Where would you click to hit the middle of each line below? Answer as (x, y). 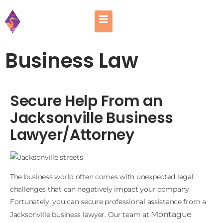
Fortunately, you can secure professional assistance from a (108, 202)
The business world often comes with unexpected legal (102, 177)
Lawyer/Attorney (72, 135)
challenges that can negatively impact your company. (100, 189)
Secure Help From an (86, 101)
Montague (171, 215)
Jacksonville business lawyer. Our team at (81, 215)
